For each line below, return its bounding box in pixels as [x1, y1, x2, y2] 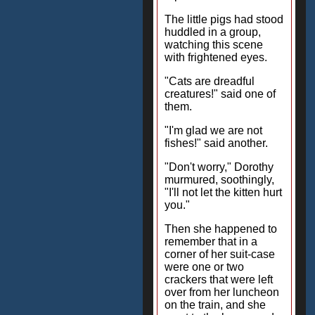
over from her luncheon [165, 286, 279, 298]
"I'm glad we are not [165, 124, 262, 136]
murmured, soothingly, [165, 174, 274, 186]
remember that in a [165, 236, 257, 247]
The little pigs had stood [165, 13, 283, 25]
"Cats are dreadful [165, 75, 255, 87]
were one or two [165, 261, 244, 273]
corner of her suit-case [165, 248, 275, 260]
